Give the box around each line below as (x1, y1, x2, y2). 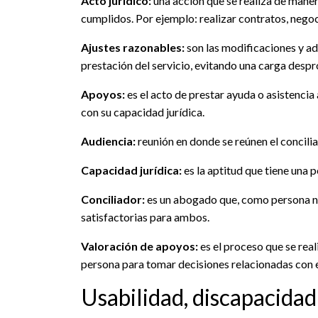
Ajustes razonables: (81, 40, 187, 55)
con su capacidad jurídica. (81, 105, 204, 119)
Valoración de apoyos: (81, 239, 198, 253)
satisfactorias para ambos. (81, 210, 209, 224)
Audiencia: (81, 134, 136, 148)
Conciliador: (81, 192, 147, 207)
